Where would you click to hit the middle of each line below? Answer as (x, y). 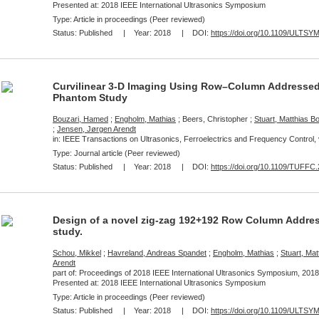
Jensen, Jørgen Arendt (96, 129)
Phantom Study (90, 98)
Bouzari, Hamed (80, 119)
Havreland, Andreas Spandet (157, 253)
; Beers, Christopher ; (215, 119)
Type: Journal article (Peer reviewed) (116, 153)
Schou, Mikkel (77, 253)
